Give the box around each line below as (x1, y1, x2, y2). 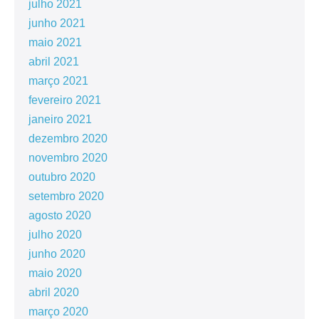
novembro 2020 (28, 152, 108, 164)
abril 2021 (28, 56, 79, 68)
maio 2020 (28, 267, 82, 280)
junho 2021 (28, 17, 85, 30)
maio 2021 (28, 36, 82, 49)
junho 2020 (28, 248, 85, 261)
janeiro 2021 (28, 113, 92, 126)
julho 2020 (28, 229, 82, 241)
